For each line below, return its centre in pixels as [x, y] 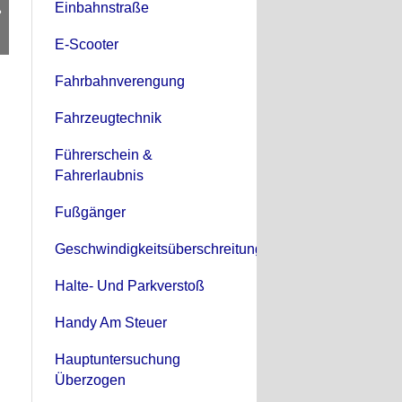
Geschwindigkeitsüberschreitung [159, 249]
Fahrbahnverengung [120, 81]
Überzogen [90, 380]
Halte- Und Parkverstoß [130, 285]
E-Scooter [87, 44]
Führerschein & [104, 154]
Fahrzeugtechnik [108, 118]
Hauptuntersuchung [118, 359]
